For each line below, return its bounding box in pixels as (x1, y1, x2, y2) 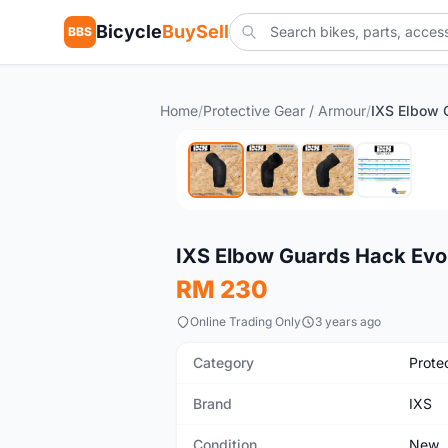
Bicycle (96, 21, 162, 42)
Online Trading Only (190, 314, 301, 329)
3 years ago (315, 314, 381, 329)
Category (193, 354, 254, 371)
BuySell (162, 21, 229, 42)
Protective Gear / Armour (203, 102, 366, 119)
